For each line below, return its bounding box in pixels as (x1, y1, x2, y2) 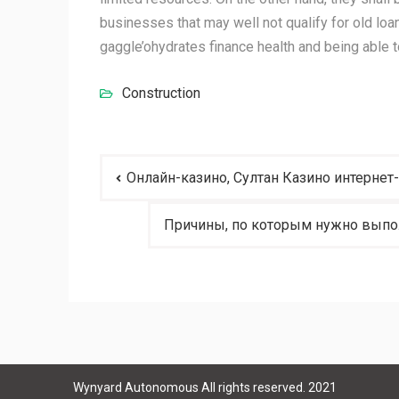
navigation (99, 183, 209, 210)
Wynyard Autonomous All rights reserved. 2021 (73, 380, 337, 395)
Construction (122, 85, 200, 102)
